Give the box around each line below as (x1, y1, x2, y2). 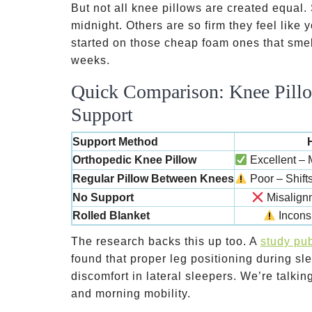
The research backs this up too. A (71, 235, 260, 247)
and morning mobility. (71, 288, 191, 299)
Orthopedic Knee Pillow (72, 154, 196, 166)
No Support (72, 192, 134, 203)
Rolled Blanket (72, 210, 150, 221)
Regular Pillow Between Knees (72, 173, 234, 185)
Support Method (72, 136, 158, 148)
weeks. (71, 54, 110, 66)
